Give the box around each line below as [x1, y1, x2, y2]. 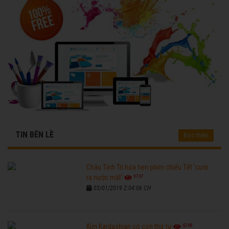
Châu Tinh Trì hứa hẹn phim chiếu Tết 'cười [86, 163, 209, 172]
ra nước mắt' [86, 173, 123, 182]
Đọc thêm [184, 131, 209, 140]
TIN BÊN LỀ [15, 130, 54, 140]
